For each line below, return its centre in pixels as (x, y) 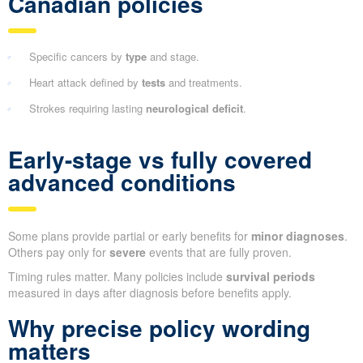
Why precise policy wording (159, 327)
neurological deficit (194, 108)
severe (128, 252)
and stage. (173, 56)
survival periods (271, 276)
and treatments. (204, 82)
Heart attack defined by (85, 82)
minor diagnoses (298, 235)
